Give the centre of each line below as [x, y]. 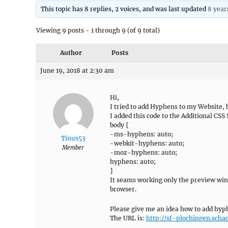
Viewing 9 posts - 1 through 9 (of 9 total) [98, 30]
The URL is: [128, 218]
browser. [123, 189]
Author [71, 53]
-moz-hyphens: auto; [144, 152]
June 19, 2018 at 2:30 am [77, 70]
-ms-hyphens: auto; [141, 134]
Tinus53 [73, 138]
